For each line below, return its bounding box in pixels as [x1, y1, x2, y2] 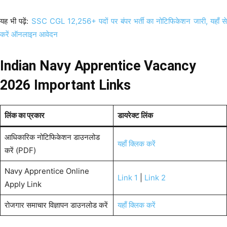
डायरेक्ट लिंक [117, 110, 153, 120]
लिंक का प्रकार [4, 110, 45, 120]
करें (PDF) [4, 145, 36, 155]
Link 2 [144, 172, 166, 182]
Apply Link [4, 179, 42, 189]
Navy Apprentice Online [4, 166, 89, 176]
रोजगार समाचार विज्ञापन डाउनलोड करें [4, 200, 108, 210]
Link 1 [117, 172, 138, 182]
